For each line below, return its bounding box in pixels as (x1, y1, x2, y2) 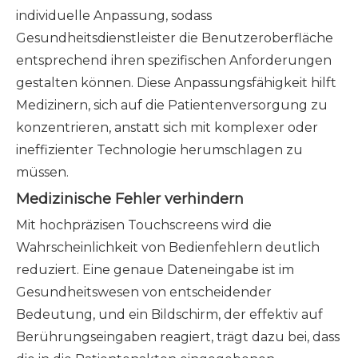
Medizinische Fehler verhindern (16, 190, 244, 208)
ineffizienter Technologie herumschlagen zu (16, 142, 303, 157)
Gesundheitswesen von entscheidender (16, 284, 272, 300)
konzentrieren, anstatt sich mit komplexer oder (16, 120, 318, 135)
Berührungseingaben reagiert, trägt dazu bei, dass (16, 329, 340, 344)
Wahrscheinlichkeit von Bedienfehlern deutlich (16, 240, 320, 255)
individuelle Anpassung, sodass (16, 8, 212, 23)
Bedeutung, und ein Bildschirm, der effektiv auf (16, 307, 323, 322)
